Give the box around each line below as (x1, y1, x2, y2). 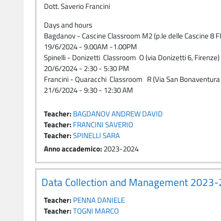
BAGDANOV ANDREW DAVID (73, 108, 163, 119)
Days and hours (44, 19, 92, 31)
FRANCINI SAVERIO (73, 119, 133, 130)
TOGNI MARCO (73, 205, 119, 217)
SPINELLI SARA (73, 130, 120, 141)
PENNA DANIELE (73, 194, 125, 206)
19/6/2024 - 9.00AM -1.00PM (44, 41, 137, 52)
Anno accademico (44, 143, 100, 154)
